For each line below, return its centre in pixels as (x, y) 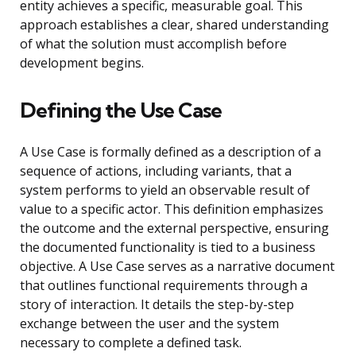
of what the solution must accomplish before (153, 44)
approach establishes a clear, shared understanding (174, 25)
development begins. (82, 63)
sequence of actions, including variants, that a (156, 171)
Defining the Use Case (121, 110)
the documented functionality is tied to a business (168, 248)
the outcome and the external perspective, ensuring (174, 228)
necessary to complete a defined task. (131, 343)
